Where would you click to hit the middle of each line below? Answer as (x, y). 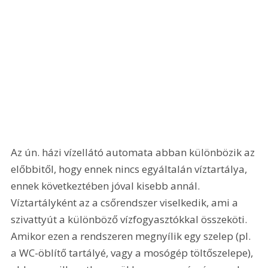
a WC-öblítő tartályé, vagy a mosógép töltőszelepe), (133, 253)
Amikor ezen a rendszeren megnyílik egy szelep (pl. (132, 236)
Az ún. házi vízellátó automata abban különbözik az (134, 153)
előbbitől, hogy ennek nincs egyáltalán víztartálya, (130, 169)
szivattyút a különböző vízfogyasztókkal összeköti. (130, 220)
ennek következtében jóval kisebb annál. (107, 186)
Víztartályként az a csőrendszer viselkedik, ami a (126, 203)
